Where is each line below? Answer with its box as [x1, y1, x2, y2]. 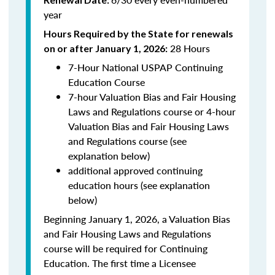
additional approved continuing [68, 163, 203, 177]
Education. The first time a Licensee [44, 256, 196, 270]
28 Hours [168, 41, 210, 55]
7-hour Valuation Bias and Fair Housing [68, 90, 236, 104]
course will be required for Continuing [44, 241, 207, 255]
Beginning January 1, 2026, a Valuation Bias [44, 212, 230, 226]
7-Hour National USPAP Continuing [68, 60, 223, 74]
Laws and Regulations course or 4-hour [68, 104, 236, 118]
